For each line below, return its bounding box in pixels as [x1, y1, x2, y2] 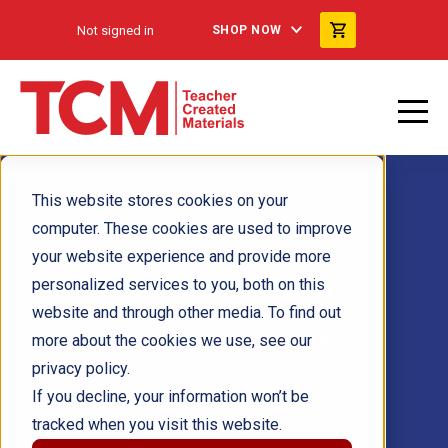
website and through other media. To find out [32, 303, 341, 322]
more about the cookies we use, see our [32, 331, 312, 350]
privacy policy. [32, 359, 130, 378]
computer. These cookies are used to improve [32, 219, 352, 238]
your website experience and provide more [32, 247, 331, 266]
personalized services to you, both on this [32, 275, 325, 294]
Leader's [114, 267, 234, 305]
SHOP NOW [211, 23, 282, 37]
